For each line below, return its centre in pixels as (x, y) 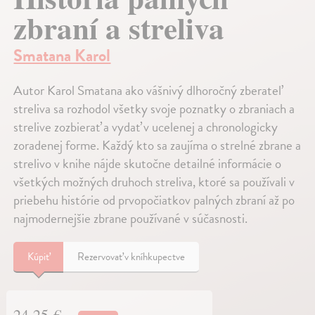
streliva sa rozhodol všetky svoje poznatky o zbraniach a (154, 109)
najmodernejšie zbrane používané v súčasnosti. (131, 219)
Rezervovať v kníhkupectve (131, 257)
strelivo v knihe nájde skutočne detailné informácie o (148, 164)
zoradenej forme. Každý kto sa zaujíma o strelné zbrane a (157, 146)
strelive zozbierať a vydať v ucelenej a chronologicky (146, 127)
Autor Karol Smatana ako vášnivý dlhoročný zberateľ (148, 91)
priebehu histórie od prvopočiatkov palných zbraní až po (154, 200)
